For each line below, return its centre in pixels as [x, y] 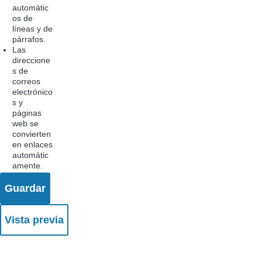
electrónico [32, 92]
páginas [27, 113]
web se [25, 123]
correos [26, 81]
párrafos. [29, 39]
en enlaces [32, 144]
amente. [27, 165]
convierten [32, 134]
